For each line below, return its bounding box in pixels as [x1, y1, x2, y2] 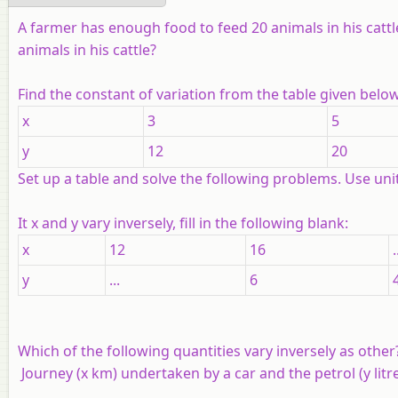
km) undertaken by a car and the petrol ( [88, 362, 363, 383]
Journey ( [18, 362, 81, 383]
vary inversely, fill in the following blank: [78, 212, 348, 233]
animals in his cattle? [18, 39, 156, 60]
